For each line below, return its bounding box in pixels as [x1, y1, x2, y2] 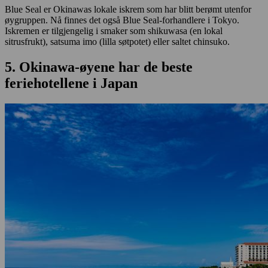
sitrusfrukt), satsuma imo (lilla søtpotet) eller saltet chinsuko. [5, 36, 230, 47]
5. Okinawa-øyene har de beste [5, 59, 193, 75]
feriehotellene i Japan [5, 75, 138, 91]
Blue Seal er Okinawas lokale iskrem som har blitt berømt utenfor [5, 4, 251, 14]
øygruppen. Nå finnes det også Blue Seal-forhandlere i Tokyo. [5, 15, 239, 25]
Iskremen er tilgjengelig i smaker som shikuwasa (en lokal [5, 26, 223, 36]
